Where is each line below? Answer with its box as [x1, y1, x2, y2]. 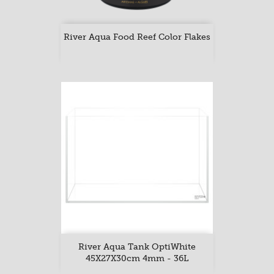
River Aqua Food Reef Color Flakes [64, 31, 210, 42]
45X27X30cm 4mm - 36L [86, 253, 188, 264]
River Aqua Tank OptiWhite [78, 241, 196, 252]
